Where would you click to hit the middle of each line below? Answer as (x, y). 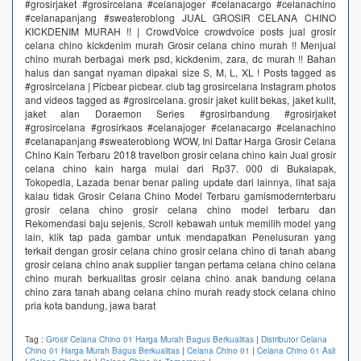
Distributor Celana (294, 339)
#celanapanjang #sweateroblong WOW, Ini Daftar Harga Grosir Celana (180, 140)
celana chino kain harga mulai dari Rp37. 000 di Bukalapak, (180, 168)
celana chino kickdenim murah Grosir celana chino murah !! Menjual (180, 44)
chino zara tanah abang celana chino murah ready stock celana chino (180, 291)
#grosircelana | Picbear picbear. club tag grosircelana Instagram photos (180, 85)
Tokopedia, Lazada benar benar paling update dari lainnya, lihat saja (180, 181)
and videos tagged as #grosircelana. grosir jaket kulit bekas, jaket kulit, (180, 99)
